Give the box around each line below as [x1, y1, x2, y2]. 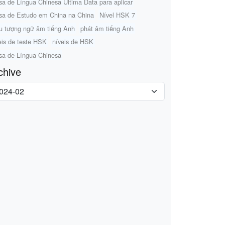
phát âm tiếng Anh [80, 23, 134, 33]
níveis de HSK [52, 37, 94, 47]
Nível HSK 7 [99, 10, 136, 20]
